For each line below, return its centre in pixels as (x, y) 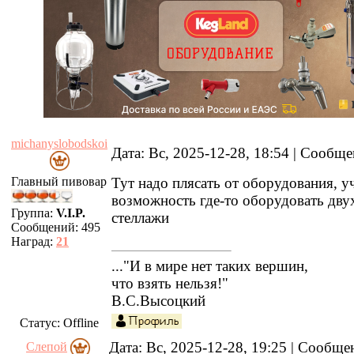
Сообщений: (46, 227)
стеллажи (140, 218)
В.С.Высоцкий (158, 301)
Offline (81, 323)
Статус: (41, 323)
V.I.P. (71, 213)
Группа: (34, 213)
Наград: (34, 241)
